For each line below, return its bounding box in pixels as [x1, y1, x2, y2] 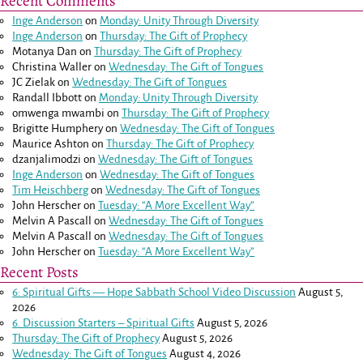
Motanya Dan [12, 45, 78, 58]
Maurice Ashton [12, 137, 90, 150]
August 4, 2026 [169, 347, 241, 360]
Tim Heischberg [12, 183, 89, 196]
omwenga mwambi [12, 106, 105, 119]
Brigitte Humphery [12, 122, 104, 135]
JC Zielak [12, 75, 56, 88]
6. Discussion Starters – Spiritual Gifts [12, 316, 195, 329]
